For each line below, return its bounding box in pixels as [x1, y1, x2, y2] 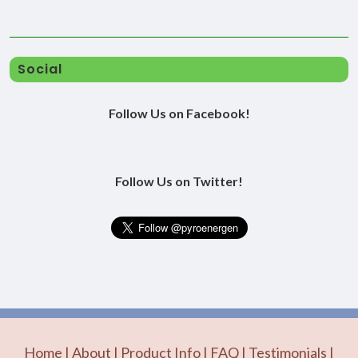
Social [18, 59, 62, 78]
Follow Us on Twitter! [115, 173, 243, 189]
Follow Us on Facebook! [108, 105, 250, 121]
